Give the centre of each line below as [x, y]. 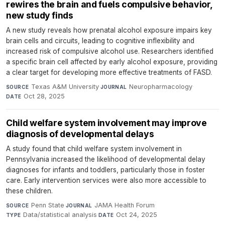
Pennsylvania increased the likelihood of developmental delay [106, 159]
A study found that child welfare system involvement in [94, 149]
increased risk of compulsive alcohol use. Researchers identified [110, 51]
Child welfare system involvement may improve [106, 123]
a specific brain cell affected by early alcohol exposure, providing [112, 62]
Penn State [47, 205]
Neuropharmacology [161, 87]
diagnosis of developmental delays [80, 134]
